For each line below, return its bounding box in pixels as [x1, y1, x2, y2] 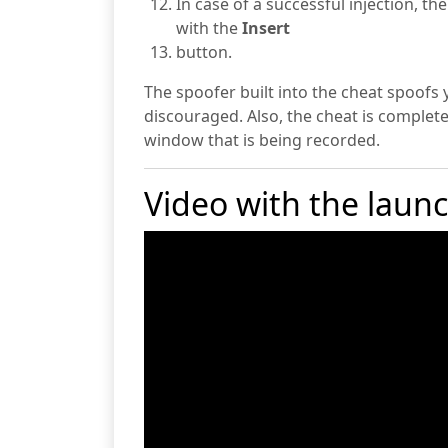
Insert [242, 17, 290, 39]
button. [176, 41, 232, 63]
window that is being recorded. [144, 129, 380, 151]
